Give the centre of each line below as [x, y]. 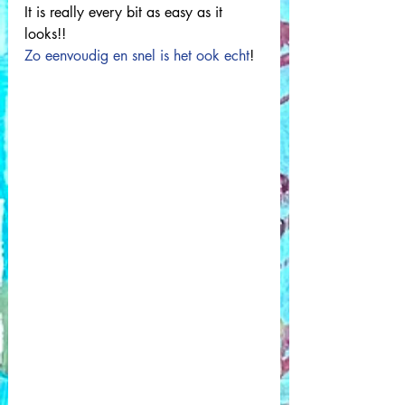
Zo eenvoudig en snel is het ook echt [137, 56]
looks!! [47, 34]
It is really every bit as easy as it [126, 12]
